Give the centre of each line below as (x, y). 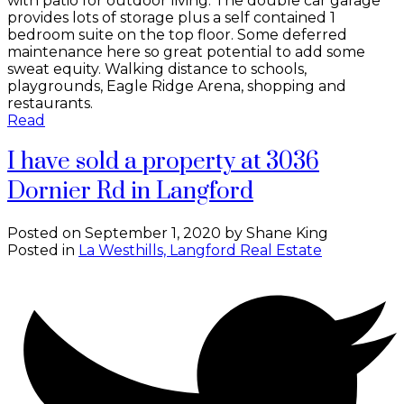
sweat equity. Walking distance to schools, (157, 69)
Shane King (287, 234)
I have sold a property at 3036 (163, 162)
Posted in (41, 251)
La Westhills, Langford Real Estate (200, 251)
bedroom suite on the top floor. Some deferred (177, 35)
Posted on (46, 234)
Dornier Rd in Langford (130, 192)
